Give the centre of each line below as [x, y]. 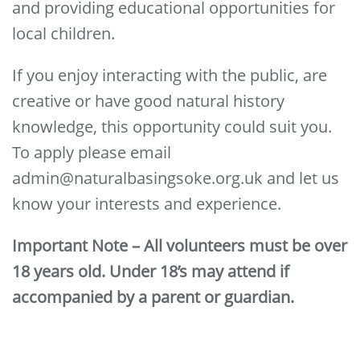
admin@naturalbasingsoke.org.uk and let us [176, 178]
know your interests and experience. [147, 204]
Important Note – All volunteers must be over [180, 246]
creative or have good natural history [148, 101]
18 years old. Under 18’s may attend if [151, 272]
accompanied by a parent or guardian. [153, 297]
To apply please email [92, 153]
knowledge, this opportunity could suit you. [172, 127]
